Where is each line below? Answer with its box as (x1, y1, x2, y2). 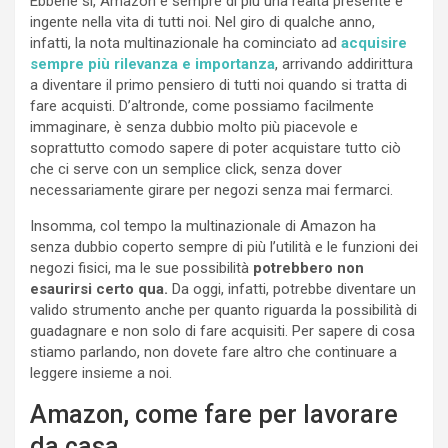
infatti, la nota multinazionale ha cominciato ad (30, 34, 341, 53)
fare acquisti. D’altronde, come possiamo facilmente (30, 97, 374, 116)
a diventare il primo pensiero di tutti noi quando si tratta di (30, 76, 407, 95)
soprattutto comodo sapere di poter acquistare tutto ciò (30, 139, 401, 158)
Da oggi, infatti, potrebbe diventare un (168, 280, 416, 299)
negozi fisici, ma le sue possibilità (30, 259, 253, 278)
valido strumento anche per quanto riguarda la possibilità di (30, 301, 417, 320)
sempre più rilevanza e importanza (30, 55, 275, 74)
